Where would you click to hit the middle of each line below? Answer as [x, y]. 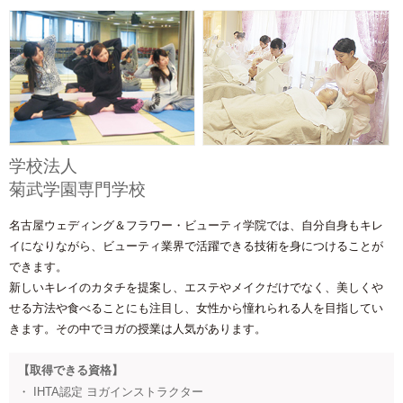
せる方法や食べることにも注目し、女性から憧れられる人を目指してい [196, 308]
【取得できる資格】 [71, 370]
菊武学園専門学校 [77, 189]
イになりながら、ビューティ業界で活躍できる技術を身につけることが [196, 246]
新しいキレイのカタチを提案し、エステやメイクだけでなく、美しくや [196, 287]
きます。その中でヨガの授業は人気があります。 [138, 328]
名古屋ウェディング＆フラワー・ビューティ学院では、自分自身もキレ [196, 225]
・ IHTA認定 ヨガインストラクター [111, 391]
